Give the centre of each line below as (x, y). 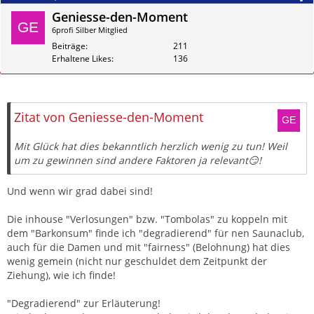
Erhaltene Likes (82, 58)
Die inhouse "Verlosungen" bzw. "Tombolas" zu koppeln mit (147, 219)
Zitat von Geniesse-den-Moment (109, 117)
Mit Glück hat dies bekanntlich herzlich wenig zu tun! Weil (151, 146)
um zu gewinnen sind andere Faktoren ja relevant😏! (138, 161)
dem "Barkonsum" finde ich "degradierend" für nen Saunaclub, (156, 233)
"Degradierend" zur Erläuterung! (84, 303)
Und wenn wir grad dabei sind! (80, 191)
